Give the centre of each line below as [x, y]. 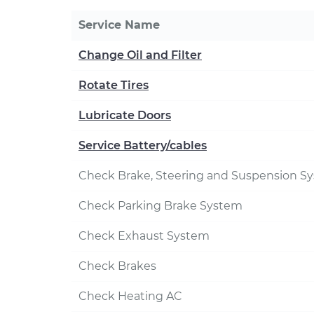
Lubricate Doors [125, 115]
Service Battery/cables [143, 145]
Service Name [119, 25]
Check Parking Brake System [161, 206]
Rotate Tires [114, 85]
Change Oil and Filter [140, 55]
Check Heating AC [130, 296]
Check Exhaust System [144, 236]
